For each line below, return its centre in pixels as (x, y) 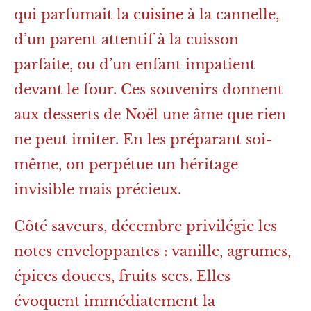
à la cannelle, (231, 15)
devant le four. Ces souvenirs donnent (149, 90)
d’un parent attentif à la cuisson (126, 40)
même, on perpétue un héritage (126, 165)
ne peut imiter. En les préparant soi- (143, 140)
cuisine (158, 15)
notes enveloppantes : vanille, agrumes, (152, 252)
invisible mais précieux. (98, 190)
